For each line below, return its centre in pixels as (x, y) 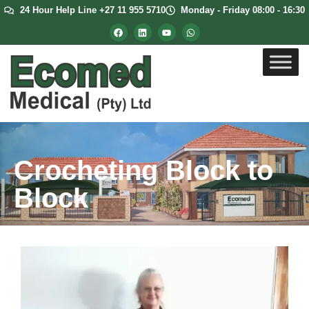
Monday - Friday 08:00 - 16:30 (243, 10)
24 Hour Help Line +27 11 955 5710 (92, 10)
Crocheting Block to (143, 170)
